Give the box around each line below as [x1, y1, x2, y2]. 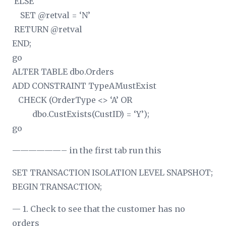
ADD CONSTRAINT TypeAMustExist [12, 80, 156, 91]
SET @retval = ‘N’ [12, 10, 90, 20]
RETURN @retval [12, 24, 82, 34]
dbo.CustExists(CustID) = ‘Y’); [12, 108, 149, 119]
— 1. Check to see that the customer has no [12, 203, 185, 214]
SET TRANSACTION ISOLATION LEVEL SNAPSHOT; [12, 167, 213, 178]
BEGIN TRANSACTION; [12, 181, 102, 192]
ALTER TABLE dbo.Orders [12, 66, 114, 77]
